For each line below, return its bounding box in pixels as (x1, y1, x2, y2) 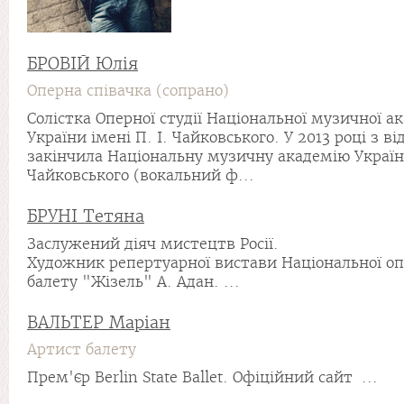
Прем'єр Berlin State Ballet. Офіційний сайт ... (27, 369, 378, 386)
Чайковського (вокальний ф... (27, 167, 254, 184)
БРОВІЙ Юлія (27, 53, 138, 74)
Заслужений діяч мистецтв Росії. (27, 235, 279, 252)
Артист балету (27, 341, 136, 358)
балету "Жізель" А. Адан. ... (27, 273, 240, 290)
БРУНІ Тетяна (27, 206, 144, 226)
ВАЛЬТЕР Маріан (27, 312, 170, 333)
